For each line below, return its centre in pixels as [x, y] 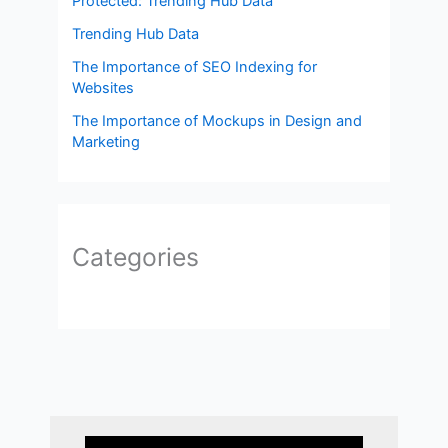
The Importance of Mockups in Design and [217, 121]
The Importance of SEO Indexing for [195, 67]
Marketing [106, 142]
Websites [103, 88]
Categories [136, 257]
